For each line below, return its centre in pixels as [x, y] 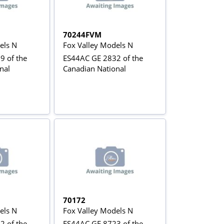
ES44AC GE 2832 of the [103, 58]
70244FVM [82, 35]
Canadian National [95, 69]
